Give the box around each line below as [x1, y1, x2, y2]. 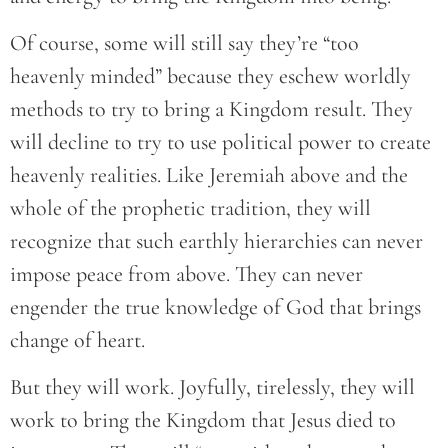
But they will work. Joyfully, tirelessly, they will [10, 374, 415, 401]
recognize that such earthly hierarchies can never [10, 228, 423, 254]
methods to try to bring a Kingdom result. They [10, 96, 413, 122]
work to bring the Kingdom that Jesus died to [10, 407, 396, 434]
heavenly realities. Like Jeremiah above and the [10, 162, 408, 188]
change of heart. [10, 327, 145, 353]
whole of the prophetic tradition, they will [10, 195, 371, 221]
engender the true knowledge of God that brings [10, 294, 421, 320]
